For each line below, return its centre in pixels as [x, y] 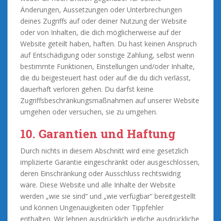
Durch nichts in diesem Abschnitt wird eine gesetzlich [104, 150]
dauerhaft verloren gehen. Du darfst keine [87, 89]
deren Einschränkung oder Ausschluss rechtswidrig [100, 173]
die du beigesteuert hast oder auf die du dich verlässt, [106, 77]
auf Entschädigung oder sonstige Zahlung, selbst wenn [107, 55]
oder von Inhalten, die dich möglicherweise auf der [101, 32]
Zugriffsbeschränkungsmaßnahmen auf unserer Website [110, 100]
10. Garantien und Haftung [98, 133]
